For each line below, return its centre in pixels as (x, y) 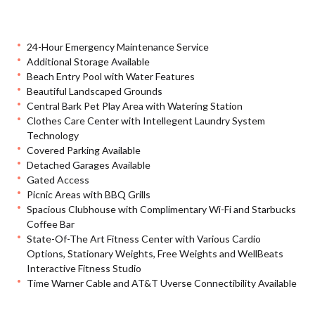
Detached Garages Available (89, 165)
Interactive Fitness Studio (84, 268)
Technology (53, 135)
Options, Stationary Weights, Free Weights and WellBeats (155, 253)
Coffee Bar (51, 224)
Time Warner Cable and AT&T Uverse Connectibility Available (162, 283)
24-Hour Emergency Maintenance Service (118, 46)
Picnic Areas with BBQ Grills (89, 194)
